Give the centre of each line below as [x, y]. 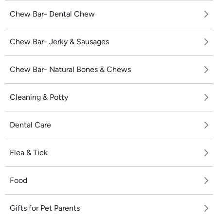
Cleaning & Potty [39, 97]
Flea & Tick [29, 153]
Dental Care [30, 125]
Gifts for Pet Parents [45, 208]
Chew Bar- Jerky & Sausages [59, 42]
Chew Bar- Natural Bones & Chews [70, 69]
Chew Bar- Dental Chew [52, 14]
